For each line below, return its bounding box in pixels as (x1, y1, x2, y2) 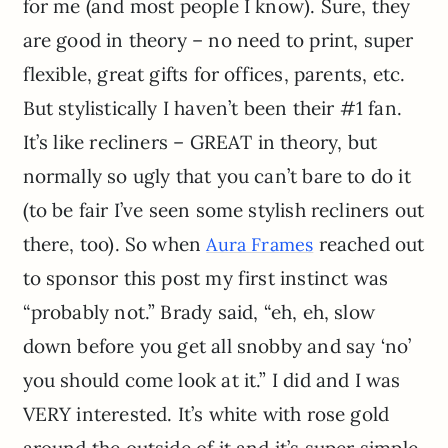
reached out (313, 231, 425, 256)
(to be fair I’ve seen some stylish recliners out (22, 197, 425, 222)
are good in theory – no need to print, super (22, 27, 414, 52)
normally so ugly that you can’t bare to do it (22, 163, 411, 188)
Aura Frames (206, 232, 314, 256)
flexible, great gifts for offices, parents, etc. (22, 61, 406, 86)
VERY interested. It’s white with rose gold (22, 401, 390, 426)
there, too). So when (22, 231, 207, 256)
